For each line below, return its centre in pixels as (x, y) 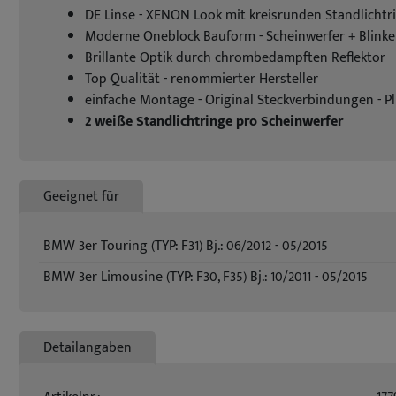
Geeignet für (81, 197)
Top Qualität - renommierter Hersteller (202, 79)
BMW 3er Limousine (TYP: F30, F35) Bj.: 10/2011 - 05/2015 (206, 277)
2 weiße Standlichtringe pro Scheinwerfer (214, 122)
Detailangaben (88, 348)
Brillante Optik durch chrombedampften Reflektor (235, 58)
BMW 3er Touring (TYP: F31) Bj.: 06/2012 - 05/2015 (186, 246)
